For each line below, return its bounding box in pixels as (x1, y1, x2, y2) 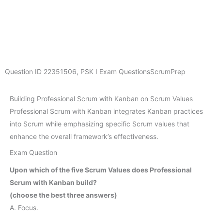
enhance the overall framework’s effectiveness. (10, 132, 158, 140)
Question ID (5, 67, 44, 76)
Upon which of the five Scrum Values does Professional (10, 165, 192, 174)
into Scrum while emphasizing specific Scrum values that (10, 120, 189, 128)
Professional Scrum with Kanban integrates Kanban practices (10, 107, 203, 115)
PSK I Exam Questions (80, 67, 150, 76)
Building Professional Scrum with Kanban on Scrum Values (10, 94, 193, 103)
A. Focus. (10, 203, 38, 212)
